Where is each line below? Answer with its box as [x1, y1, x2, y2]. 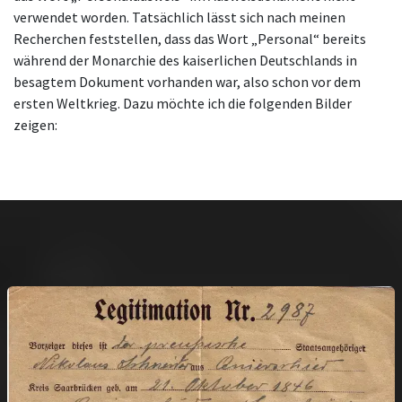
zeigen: [13, 116, 57, 135]
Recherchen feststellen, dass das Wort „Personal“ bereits [13, 30, 366, 48]
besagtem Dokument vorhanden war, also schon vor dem [13, 73, 361, 92]
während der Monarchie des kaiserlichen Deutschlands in [13, 51, 357, 70]
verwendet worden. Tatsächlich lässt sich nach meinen [13, 8, 345, 27]
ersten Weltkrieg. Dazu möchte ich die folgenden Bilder [13, 94, 352, 113]
